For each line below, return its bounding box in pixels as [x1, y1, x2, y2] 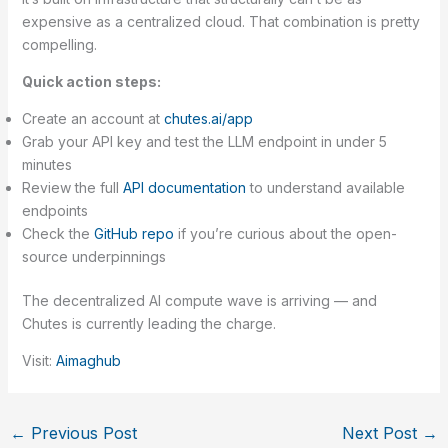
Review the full [21, 179, 123, 197]
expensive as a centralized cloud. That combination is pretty [21, 13, 420, 31]
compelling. [21, 36, 97, 54]
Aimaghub [55, 352, 121, 370]
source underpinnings [21, 248, 166, 266]
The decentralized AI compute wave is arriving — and [21, 292, 377, 310]
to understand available [245, 179, 405, 197]
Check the [21, 225, 94, 243]
